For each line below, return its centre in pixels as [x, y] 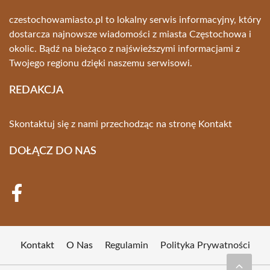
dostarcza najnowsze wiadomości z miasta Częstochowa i [130, 34]
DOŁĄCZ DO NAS [53, 151]
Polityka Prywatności [205, 245]
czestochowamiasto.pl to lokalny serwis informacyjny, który [135, 20]
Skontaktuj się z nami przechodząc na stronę [104, 124]
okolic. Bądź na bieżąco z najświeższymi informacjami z [124, 49]
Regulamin [126, 245]
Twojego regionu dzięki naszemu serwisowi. [101, 63]
